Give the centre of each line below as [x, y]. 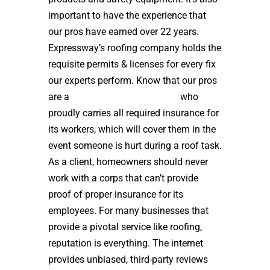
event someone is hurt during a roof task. [135, 146]
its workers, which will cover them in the [132, 129]
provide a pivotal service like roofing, [125, 227]
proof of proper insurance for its [116, 194]
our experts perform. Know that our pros [133, 80]
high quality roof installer [125, 97]
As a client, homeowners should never [128, 162]
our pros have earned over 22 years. [124, 32]
